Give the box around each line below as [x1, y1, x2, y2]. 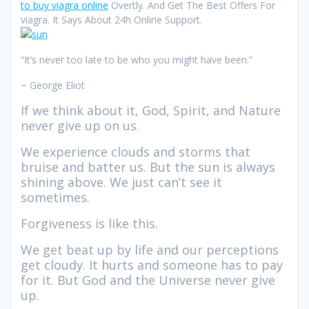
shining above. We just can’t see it [21, 173, 222, 190]
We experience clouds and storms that [21, 143, 250, 160]
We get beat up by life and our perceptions [21, 241, 279, 258]
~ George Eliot [21, 78, 85, 92]
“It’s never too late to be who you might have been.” [21, 52, 252, 66]
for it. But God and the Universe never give [21, 271, 275, 288]
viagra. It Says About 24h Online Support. [21, 12, 202, 26]
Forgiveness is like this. [21, 215, 158, 232]
